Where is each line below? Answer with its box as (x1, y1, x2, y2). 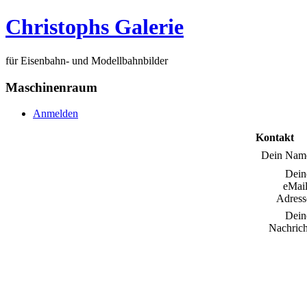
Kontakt (256, 132, 294, 144)
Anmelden (33, 108, 78, 120)
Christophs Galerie (5, 14, 184, 40)
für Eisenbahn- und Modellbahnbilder (5, 54, 168, 66)
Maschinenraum (5, 79, 97, 95)
